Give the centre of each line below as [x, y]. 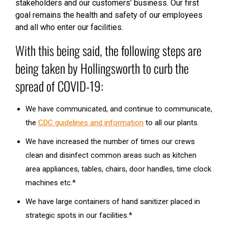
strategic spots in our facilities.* [79, 215]
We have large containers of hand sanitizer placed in [113, 201]
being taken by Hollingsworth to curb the [102, 68]
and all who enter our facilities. [69, 27]
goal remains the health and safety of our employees [109, 15]
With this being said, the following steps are [108, 50]
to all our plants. [171, 122]
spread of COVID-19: [59, 85]
